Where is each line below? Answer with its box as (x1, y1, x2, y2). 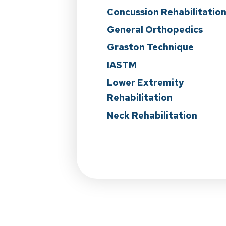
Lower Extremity (107, 77, 184, 88)
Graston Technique (107, 41, 194, 53)
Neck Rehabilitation (107, 109, 197, 121)
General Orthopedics (107, 24, 203, 35)
